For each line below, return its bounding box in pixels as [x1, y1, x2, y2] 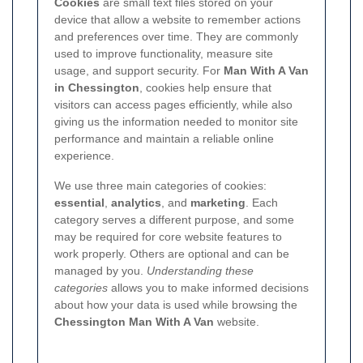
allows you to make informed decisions [108, 280, 309, 294]
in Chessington [54, 80, 139, 94]
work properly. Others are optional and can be [54, 246, 289, 260]
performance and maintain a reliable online [54, 131, 274, 145]
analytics [111, 195, 161, 209]
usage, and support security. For [54, 63, 224, 77]
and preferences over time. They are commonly [54, 29, 298, 43]
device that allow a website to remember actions [54, 12, 301, 26]
